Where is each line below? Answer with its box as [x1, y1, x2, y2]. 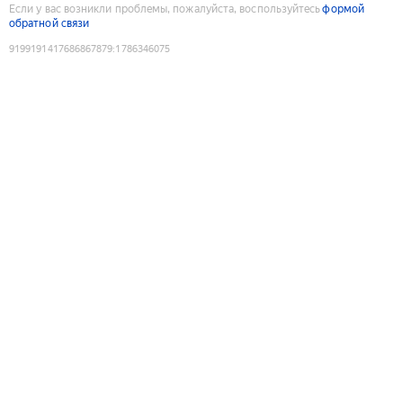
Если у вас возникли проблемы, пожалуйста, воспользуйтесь [9, 2, 321, 15]
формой [322, 2, 364, 15]
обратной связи [9, 16, 90, 30]
